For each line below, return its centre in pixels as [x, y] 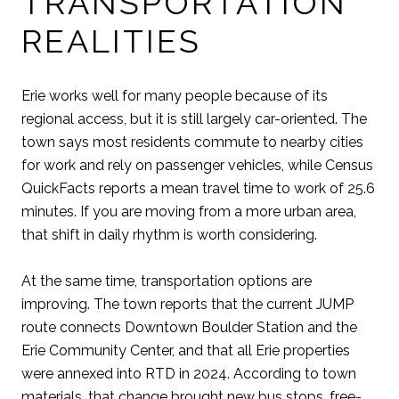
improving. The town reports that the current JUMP [187, 305]
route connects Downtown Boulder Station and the [189, 328]
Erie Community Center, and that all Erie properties [186, 351]
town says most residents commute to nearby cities [192, 142]
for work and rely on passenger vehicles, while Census [197, 165]
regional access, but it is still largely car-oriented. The [194, 118]
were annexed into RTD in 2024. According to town [189, 374]
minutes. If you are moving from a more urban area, [189, 211]
